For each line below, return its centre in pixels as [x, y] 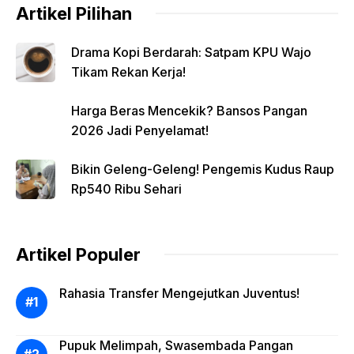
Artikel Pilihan [74, 13]
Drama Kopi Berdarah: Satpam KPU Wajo [191, 52]
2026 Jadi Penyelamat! [140, 130]
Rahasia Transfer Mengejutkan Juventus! [179, 293]
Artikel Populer [78, 254]
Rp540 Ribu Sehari [126, 188]
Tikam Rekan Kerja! [128, 72]
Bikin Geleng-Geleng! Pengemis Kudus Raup [203, 169]
